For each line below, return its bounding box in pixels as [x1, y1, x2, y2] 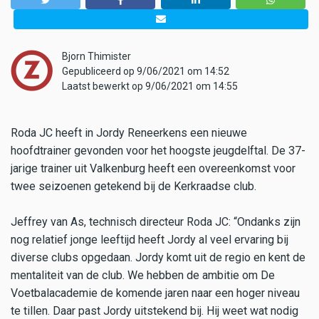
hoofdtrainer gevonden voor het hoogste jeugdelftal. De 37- [11, 143, 305, 157]
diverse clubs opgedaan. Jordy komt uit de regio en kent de [11, 250, 305, 264]
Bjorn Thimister [62, 50, 131, 62]
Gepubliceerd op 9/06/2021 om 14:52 [62, 65, 229, 77]
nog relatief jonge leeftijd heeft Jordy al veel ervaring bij [11, 232, 288, 246]
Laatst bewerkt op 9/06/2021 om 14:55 [62, 80, 238, 92]
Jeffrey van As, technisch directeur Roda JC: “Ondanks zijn [11, 214, 300, 229]
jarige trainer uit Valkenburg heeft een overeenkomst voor [11, 161, 296, 175]
